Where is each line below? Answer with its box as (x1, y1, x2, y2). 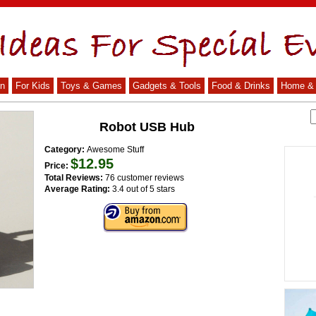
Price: (44, 161, 71, 171)
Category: (44, 145, 87, 154)
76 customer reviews (105, 173, 184, 183)
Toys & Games (60, 80, 122, 91)
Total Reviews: (44, 173, 105, 183)
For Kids (15, 80, 50, 91)
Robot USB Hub (99, 120, 195, 135)
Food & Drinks (211, 80, 270, 91)
